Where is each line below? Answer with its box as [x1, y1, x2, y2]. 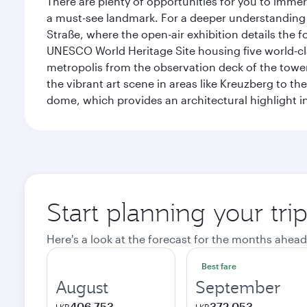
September [195, 276, 281, 298]
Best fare [201, 261, 236, 271]
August [56, 276, 108, 298]
